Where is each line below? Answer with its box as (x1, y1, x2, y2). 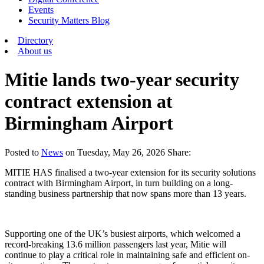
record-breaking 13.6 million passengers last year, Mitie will (5, 239, 226, 249)
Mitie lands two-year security (5, 69, 239, 91)
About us (18, 46, 52, 56)
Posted (5, 147, 32, 157)
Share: (167, 147, 191, 157)
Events (28, 5, 54, 15)
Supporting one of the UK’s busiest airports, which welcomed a (5, 228, 240, 239)
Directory (18, 35, 53, 45)
